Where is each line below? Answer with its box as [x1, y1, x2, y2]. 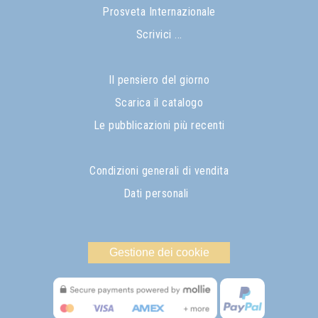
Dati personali [123, 187, 189, 201]
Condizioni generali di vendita [89, 164, 229, 178]
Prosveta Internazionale [102, 5, 216, 19]
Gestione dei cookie [109, 246, 209, 259]
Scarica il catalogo [114, 96, 204, 110]
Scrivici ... [136, 28, 182, 42]
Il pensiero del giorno [109, 73, 209, 87]
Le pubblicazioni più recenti [93, 119, 225, 133]
